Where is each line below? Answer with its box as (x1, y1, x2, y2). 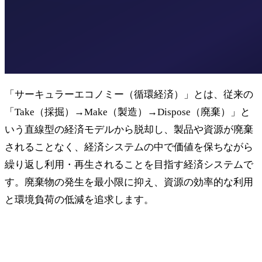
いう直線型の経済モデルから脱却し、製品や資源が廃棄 (5, 123, 253, 135)
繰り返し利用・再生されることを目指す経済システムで (5, 158, 253, 170)
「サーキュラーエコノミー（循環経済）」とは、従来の (5, 88, 253, 100)
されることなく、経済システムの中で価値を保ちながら (5, 141, 253, 153)
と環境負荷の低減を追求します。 (5, 194, 154, 205)
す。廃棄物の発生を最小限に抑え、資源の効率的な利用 (5, 176, 253, 188)
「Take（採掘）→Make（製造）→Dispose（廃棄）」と (5, 106, 250, 118)
